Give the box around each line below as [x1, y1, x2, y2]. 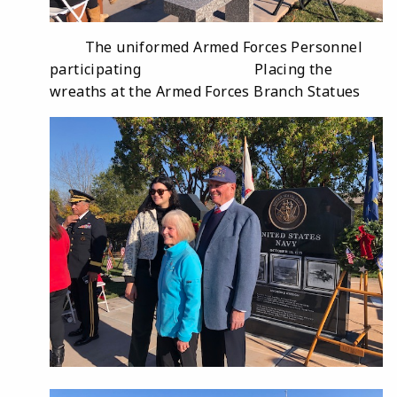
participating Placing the [50, 59, 333, 80]
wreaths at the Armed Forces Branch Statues [50, 82, 361, 102]
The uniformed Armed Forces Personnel [50, 37, 363, 58]
